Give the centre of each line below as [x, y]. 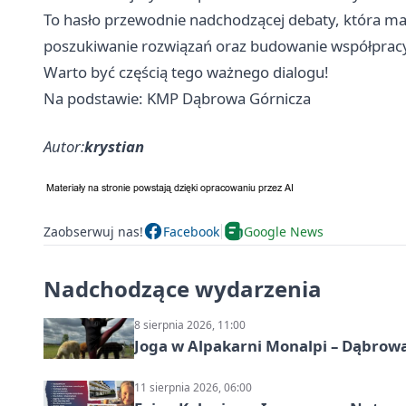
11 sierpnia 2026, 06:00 [193, 388]
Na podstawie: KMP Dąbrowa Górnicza [177, 99]
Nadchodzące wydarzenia [183, 289]
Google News [284, 231]
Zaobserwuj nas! [93, 231]
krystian [114, 147]
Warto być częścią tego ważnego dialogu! [186, 72]
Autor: [64, 147]
